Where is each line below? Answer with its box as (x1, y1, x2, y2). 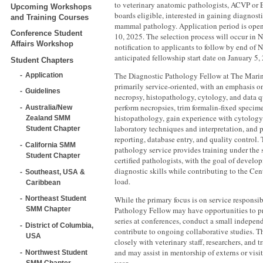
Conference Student (11, 29, 82, 38)
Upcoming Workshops (11, 2, 92, 11)
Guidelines (25, 87, 60, 95)
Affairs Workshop (11, 39, 73, 49)
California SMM (25, 140, 76, 149)
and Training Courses (11, 12, 89, 22)
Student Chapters (11, 56, 73, 65)
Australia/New (25, 103, 72, 112)
